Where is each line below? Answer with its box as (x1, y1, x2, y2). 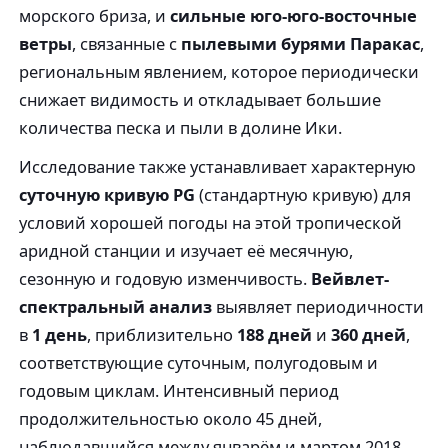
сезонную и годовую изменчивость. (19, 267, 312, 291)
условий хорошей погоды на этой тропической (19, 211, 403, 235)
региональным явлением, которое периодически (19, 60, 420, 84)
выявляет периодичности (212, 295, 425, 319)
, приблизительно (87, 323, 238, 347)
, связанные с (72, 32, 182, 56)
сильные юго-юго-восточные (170, 4, 418, 28)
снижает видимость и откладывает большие (19, 88, 382, 112)
